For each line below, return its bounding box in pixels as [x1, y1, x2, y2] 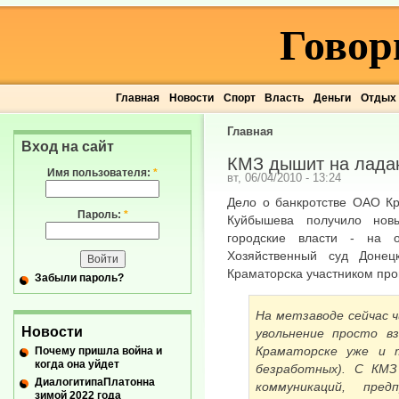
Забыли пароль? [35, 272, 124, 285]
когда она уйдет [35, 357, 119, 370]
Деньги [313, 92, 351, 104]
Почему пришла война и [35, 344, 162, 357]
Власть [265, 92, 305, 104]
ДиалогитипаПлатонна [35, 375, 155, 388]
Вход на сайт [21, 139, 114, 154]
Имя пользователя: [47, 167, 153, 179]
